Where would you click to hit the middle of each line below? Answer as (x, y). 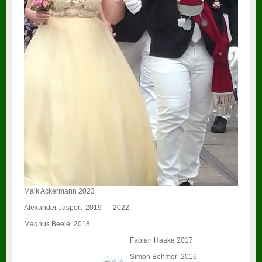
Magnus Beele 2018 (57, 224)
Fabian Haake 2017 (161, 241)
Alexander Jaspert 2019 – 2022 (77, 208)
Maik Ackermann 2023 (59, 192)
